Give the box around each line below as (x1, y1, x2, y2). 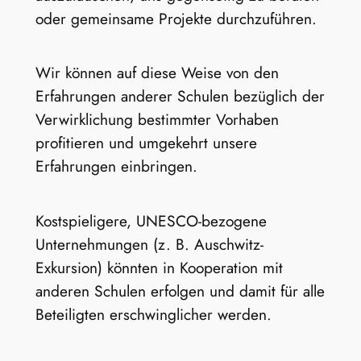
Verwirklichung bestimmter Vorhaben (35, 108, 279, 131)
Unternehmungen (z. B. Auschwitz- (35, 232, 263, 255)
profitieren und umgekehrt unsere (35, 131, 257, 155)
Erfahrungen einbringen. (35, 155, 197, 178)
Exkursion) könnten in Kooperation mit (35, 255, 283, 279)
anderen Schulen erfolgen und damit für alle (35, 279, 325, 302)
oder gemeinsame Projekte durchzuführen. (35, 6, 317, 30)
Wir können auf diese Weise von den (35, 61, 279, 85)
